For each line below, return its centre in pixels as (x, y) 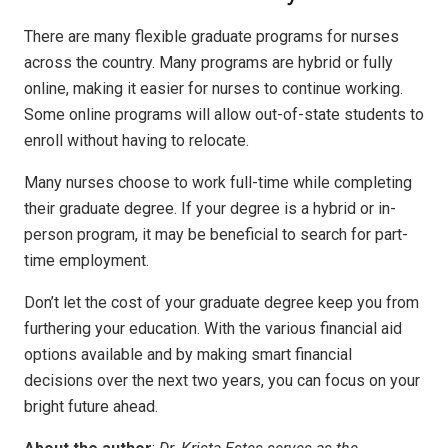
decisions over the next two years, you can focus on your (222, 380)
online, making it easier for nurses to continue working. (213, 88)
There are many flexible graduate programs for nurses (211, 36)
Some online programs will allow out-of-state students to (224, 114)
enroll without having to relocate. (138, 140)
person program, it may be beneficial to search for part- (216, 234)
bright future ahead (89, 406)
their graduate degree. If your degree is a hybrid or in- (210, 208)
